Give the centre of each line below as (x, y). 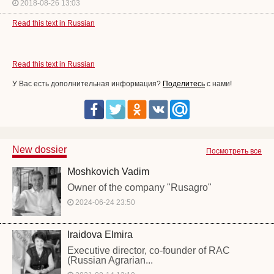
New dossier (39, 150)
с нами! (218, 84)
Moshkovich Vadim (108, 172)
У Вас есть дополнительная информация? (87, 84)
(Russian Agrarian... (110, 260)
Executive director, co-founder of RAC (149, 250)
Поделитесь (184, 84)
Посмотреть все (234, 151)
